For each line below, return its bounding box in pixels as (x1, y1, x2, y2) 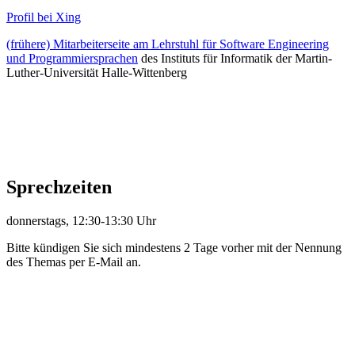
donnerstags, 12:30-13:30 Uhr (6, 213, 156, 227)
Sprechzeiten (6, 176, 112, 197)
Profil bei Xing (6, 10, 81, 24)
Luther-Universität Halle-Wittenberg (6, 65, 187, 79)
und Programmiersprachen (6, 51, 138, 65)
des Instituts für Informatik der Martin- (138, 51, 332, 65)
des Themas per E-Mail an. (6, 254, 141, 269)
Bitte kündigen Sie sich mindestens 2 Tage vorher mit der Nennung (6, 240, 342, 254)
